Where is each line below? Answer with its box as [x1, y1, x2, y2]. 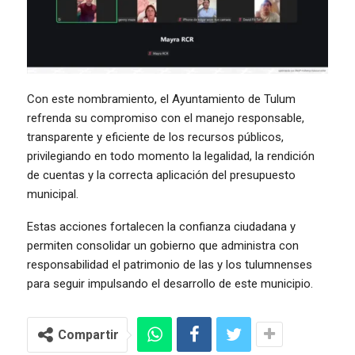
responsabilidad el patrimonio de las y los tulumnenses [27, 258, 312, 273]
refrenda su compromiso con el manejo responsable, [27, 111, 304, 126]
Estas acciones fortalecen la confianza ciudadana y [27, 219, 296, 235]
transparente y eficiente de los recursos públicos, [27, 130, 284, 145]
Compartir [58, 327, 119, 343]
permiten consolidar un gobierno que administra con [27, 239, 299, 254]
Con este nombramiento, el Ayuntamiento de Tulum [27, 92, 296, 107]
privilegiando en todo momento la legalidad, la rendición [27, 149, 315, 164]
